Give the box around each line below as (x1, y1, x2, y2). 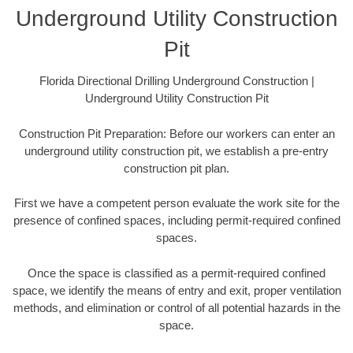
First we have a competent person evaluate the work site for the (13, 196, 340, 210)
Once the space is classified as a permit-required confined (28, 266, 325, 280)
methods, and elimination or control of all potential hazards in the (13, 300, 340, 314)
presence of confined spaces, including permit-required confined (13, 214, 340, 228)
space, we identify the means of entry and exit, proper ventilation (12, 283, 341, 297)
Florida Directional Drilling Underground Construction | (39, 74, 314, 88)
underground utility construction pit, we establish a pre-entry (24, 143, 329, 158)
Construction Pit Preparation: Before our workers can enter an (18, 126, 335, 140)
